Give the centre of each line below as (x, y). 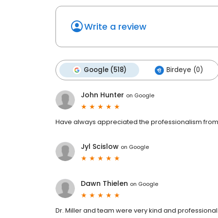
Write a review (115, 27)
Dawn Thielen (104, 184)
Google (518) (105, 70)
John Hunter (102, 95)
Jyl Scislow (100, 147)
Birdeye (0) (185, 70)
